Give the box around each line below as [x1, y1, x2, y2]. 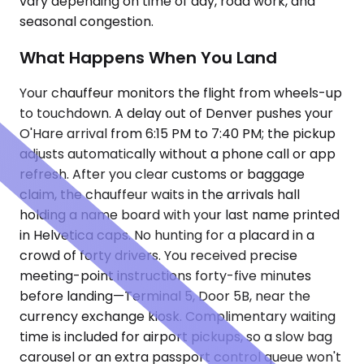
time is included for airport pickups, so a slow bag [19, 327, 332, 347]
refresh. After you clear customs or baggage [19, 165, 305, 184]
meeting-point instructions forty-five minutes [19, 266, 311, 286]
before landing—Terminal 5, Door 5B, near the [19, 287, 310, 306]
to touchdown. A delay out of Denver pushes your [19, 104, 333, 123]
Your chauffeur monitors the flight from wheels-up [19, 84, 342, 103]
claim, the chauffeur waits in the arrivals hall [19, 185, 300, 205]
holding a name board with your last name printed [19, 206, 340, 225]
